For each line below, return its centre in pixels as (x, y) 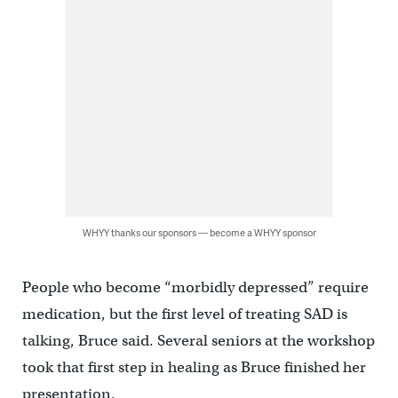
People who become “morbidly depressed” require (195, 287)
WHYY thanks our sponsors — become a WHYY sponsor (199, 232)
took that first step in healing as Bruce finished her (194, 367)
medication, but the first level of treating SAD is (184, 314)
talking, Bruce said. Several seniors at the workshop (198, 341)
